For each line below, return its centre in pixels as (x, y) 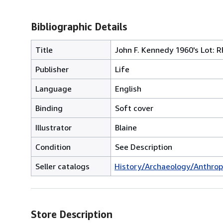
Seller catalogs (62, 166)
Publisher (52, 69)
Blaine (126, 127)
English (128, 88)
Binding (49, 108)
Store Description (72, 214)
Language (54, 88)
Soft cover (134, 108)
